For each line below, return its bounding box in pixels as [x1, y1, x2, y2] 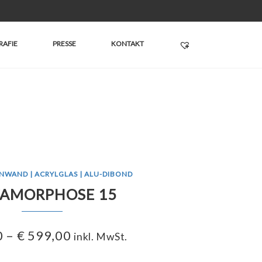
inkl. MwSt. [74, 230, 127, 243]
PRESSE [53, 39, 76, 48]
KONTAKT [111, 39, 144, 48]
